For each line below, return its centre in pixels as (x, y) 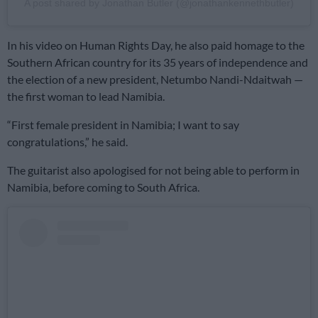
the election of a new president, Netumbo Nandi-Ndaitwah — (155, 79)
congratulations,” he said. (67, 142)
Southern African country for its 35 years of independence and (158, 62)
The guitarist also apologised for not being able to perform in (153, 170)
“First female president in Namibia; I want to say (123, 125)
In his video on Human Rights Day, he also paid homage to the (156, 45)
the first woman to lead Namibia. (86, 96)
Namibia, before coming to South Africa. (103, 187)
